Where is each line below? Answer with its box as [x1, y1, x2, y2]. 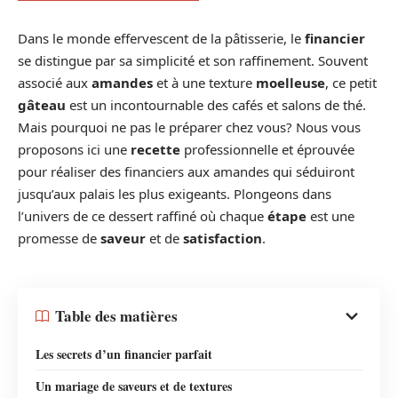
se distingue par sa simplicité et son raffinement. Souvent [18, 52, 368, 69]
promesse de [18, 229, 100, 247]
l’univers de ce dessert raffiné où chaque [18, 207, 267, 225]
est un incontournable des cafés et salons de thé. [66, 96, 366, 114]
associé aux [18, 74, 92, 92]
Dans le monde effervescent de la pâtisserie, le [18, 29, 305, 47]
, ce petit [325, 74, 377, 92]
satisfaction [183, 229, 262, 247]
